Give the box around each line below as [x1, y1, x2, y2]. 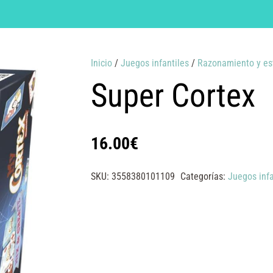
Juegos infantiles [120, 57, 189, 69]
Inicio [90, 57, 112, 69]
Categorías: [180, 170, 228, 182]
